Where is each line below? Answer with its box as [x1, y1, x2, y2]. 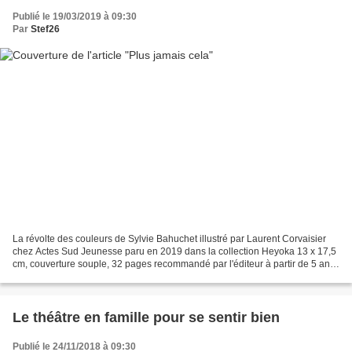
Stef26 [31, 23, 60, 35]
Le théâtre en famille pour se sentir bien [13, 310, 280, 326]
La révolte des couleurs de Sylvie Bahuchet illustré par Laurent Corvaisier [13, 233, 326, 245]
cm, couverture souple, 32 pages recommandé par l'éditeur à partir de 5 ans [13, 258, 335, 270]
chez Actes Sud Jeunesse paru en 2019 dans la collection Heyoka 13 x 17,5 [13, 246, 336, 258]
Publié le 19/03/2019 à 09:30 [13, 10, 137, 22]
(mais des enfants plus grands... [13, 271, 148, 283]
